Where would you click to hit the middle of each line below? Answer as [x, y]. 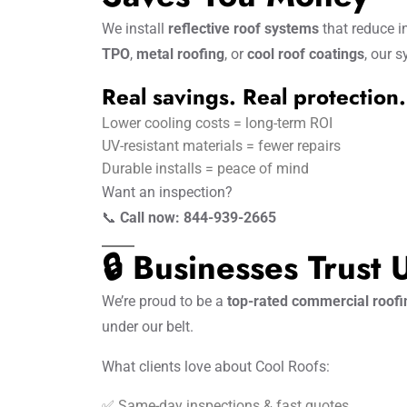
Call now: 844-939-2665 [198, 218]
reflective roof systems [243, 29]
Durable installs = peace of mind [205, 169]
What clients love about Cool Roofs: [216, 367]
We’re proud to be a [164, 301]
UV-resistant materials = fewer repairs [221, 146]
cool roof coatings [306, 54]
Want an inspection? [167, 192]
